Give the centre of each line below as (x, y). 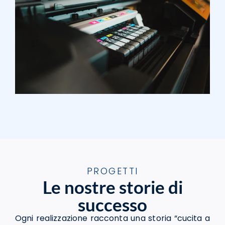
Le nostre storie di (113, 187)
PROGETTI (113, 171)
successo (113, 205)
